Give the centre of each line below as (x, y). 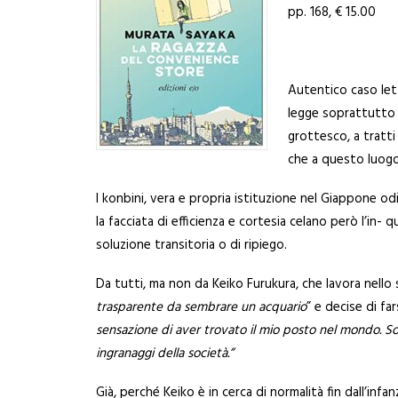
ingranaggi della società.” (165, 354)
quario (289, 307)
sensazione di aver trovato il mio (189, 330)
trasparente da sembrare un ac (183, 307)
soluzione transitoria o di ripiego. (191, 245)
